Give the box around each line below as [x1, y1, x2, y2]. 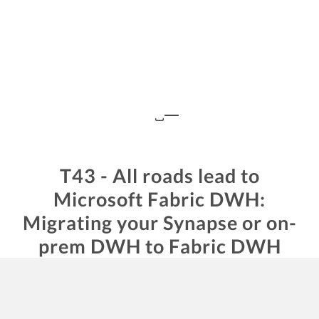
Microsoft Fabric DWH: [53, 187, 266, 211]
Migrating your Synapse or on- [22, 210, 297, 234]
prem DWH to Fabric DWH [38, 234, 281, 258]
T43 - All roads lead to [59, 163, 260, 187]
